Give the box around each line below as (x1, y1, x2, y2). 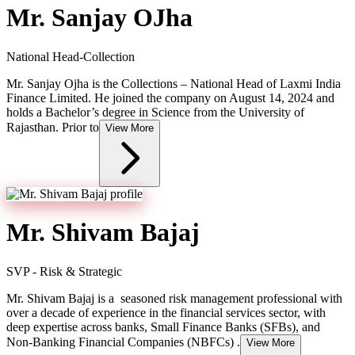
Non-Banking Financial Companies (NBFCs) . (6, 334, 240, 349)
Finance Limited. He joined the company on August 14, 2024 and (6, 90, 334, 105)
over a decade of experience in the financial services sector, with (6, 305, 326, 319)
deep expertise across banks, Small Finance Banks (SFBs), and (6, 319, 320, 334)
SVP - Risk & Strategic (6, 264, 122, 278)
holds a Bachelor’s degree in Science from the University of (6, 105, 304, 119)
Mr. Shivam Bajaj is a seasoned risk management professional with (6, 291, 342, 305)
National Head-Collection (6, 49, 135, 63)
